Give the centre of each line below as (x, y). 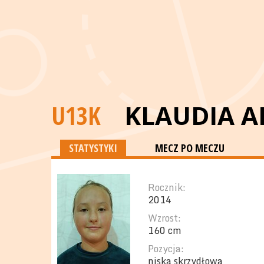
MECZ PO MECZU (190, 148)
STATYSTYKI (93, 148)
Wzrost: (164, 218)
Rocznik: (167, 187)
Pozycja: (166, 249)
